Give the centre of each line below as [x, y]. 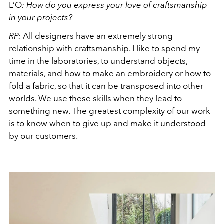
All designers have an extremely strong [97, 36]
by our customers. [43, 136]
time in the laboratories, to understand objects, [98, 61]
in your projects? [43, 17]
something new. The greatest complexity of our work [110, 111]
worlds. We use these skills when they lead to [95, 98]
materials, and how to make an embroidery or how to [110, 73]
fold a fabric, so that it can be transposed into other [106, 86]
